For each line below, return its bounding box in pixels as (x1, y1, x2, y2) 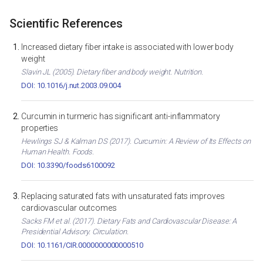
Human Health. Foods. (21, 147, 95, 157)
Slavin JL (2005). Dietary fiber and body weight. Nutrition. (21, 68, 204, 77)
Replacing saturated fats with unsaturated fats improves (21, 191, 225, 201)
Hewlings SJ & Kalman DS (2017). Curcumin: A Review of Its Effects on (21, 137, 251, 146)
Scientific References (9, 16, 123, 31)
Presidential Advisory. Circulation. (21, 227, 129, 237)
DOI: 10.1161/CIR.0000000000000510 (21, 241, 143, 250)
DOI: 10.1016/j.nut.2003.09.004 (21, 81, 121, 90)
